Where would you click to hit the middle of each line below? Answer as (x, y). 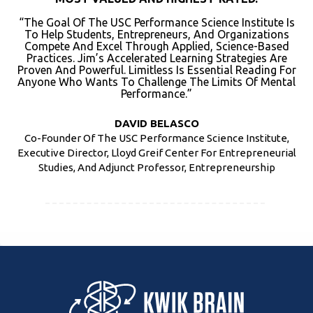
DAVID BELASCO (156, 124)
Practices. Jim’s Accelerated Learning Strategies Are (156, 58)
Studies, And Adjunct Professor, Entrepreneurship (156, 168)
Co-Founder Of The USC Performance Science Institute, (156, 138)
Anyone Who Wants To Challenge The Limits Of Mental (156, 82)
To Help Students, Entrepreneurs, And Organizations (156, 35)
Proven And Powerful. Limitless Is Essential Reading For (156, 70)
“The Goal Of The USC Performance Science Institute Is (156, 23)
